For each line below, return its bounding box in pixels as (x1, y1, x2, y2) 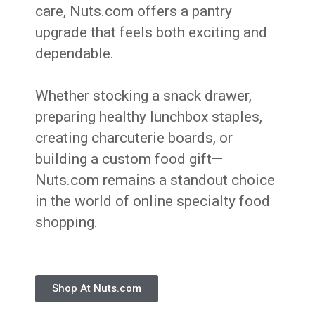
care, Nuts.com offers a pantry (35, 3, 233, 20)
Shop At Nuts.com (52, 282, 142, 295)
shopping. (35, 214, 98, 231)
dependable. (35, 45, 115, 63)
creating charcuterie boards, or (35, 129, 233, 147)
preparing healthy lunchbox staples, (35, 108, 263, 126)
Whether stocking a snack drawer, (35, 87, 252, 105)
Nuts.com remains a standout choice (35, 172, 276, 189)
